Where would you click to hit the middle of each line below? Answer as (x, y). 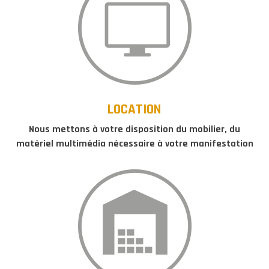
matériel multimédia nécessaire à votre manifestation (134, 144)
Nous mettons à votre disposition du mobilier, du (134, 129)
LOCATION (134, 109)
